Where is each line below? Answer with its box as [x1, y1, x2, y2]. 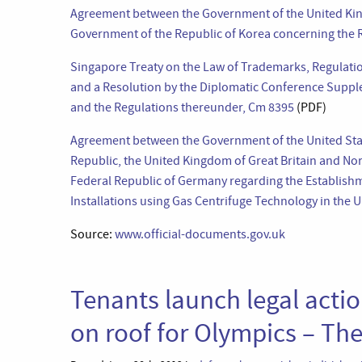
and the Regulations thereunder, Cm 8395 [70, 99, 294, 116]
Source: [70, 226, 115, 242]
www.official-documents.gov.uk [115, 226, 285, 242]
